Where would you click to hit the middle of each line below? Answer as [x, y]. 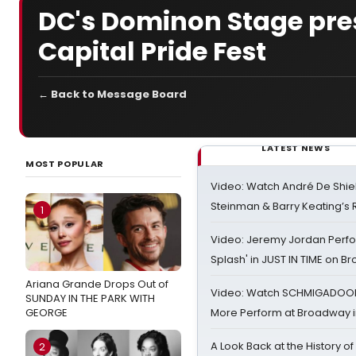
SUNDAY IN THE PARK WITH [90, 298]
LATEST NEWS [296, 148]
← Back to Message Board [112, 94]
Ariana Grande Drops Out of [97, 284]
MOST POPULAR [65, 164]
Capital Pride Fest [152, 51]
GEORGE [46, 313]
